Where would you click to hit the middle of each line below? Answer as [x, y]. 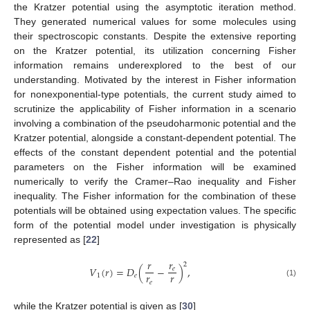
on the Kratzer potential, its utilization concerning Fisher [155, 50]
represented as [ [50, 239]
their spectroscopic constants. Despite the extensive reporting [155, 36]
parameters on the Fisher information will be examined [155, 166]
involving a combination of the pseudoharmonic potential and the [155, 123]
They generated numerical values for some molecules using [155, 21]
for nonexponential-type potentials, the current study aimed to [155, 94]
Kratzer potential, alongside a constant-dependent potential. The [155, 137]
